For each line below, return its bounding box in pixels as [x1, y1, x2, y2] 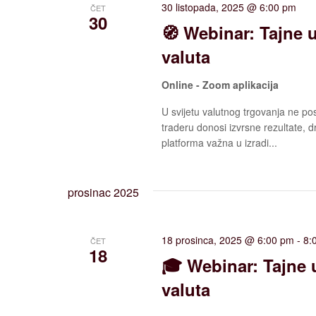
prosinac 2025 [68, 183, 139, 200]
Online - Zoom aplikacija [162, 77, 279, 92]
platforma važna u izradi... [162, 135, 278, 150]
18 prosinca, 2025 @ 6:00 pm [162, 232, 295, 247]
